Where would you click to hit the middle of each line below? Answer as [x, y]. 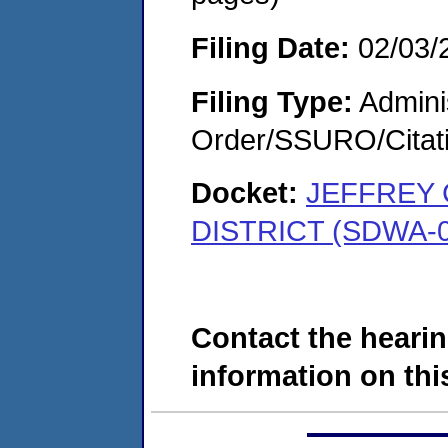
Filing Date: [270, 47]
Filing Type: [272, 101]
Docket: [248, 193]
